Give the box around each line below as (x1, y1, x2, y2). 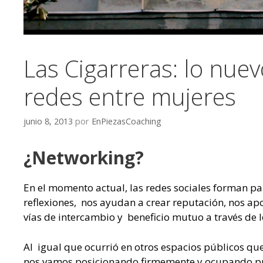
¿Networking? (23, 146, 144, 170)
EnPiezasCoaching (92, 116, 161, 127)
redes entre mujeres (23, 80, 236, 113)
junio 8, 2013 (23, 116, 73, 127)
